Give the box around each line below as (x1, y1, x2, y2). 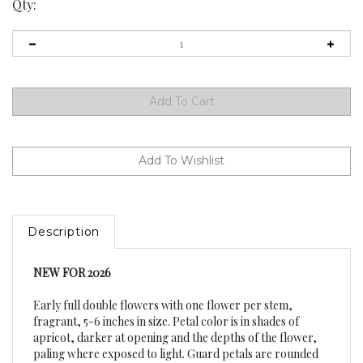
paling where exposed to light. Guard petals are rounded (33, 328, 318, 344)
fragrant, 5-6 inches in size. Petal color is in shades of (33, 296, 299, 312)
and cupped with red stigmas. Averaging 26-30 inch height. (33, 344, 327, 361)
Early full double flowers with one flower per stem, (33, 280, 293, 296)
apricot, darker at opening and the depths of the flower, (33, 312, 317, 328)
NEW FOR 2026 (33, 247, 111, 263)
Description (28, 207, 100, 222)
